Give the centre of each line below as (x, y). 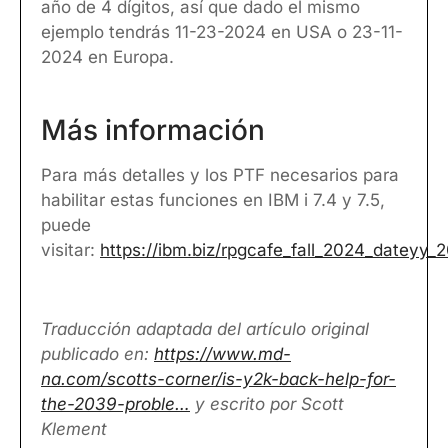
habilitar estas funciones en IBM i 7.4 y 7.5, (213, 200)
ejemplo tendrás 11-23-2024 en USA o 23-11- (222, 31)
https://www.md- (222, 353)
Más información (153, 130)
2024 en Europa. (107, 56)
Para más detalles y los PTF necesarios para (220, 175)
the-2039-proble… (115, 403)
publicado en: (97, 353)
